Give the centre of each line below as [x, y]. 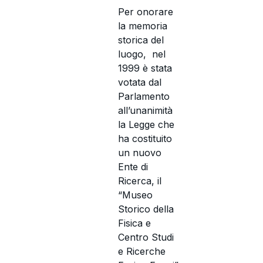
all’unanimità [146, 111]
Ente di [133, 167]
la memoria [143, 26]
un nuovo [140, 153]
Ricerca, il [140, 181]
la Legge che [146, 125]
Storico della [146, 209]
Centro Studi [146, 237]
